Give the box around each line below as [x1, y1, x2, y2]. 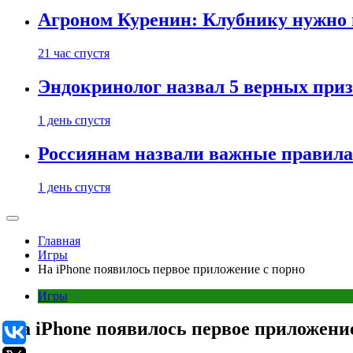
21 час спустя [38, 46, 110, 60]
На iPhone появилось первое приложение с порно [38, 262, 305, 276]
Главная [38, 233, 80, 247]
